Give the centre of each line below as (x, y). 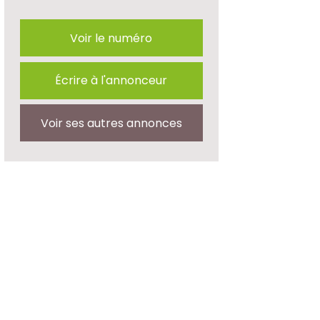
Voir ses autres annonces (111, 123)
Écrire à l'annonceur (111, 80)
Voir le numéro (111, 38)
